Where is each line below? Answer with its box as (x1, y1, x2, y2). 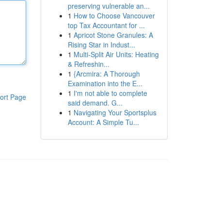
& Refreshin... (67, 59, 109, 69)
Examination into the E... (67, 78, 142, 88)
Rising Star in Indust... (67, 40, 135, 49)
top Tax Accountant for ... (67, 20, 145, 30)
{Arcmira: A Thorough (73, 69, 140, 78)
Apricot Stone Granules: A (73, 30, 153, 40)
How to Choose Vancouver (73, 11, 155, 20)
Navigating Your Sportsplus (73, 108, 156, 117)
